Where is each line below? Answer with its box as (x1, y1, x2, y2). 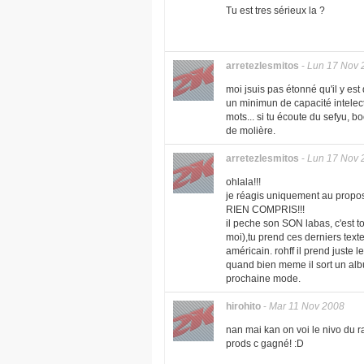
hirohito (226, 301, 261, 312)
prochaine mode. (226, 274, 301, 284)
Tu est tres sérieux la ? (226, 6, 325, 15)
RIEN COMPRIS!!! (226, 205, 305, 214)
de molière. (226, 126, 275, 136)
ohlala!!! (226, 177, 261, 187)
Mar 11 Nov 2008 (269, 301, 344, 312)
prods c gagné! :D (226, 339, 304, 349)
